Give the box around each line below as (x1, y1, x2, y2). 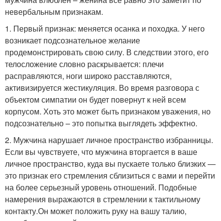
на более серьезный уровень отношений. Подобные (5, 182, 197, 193)
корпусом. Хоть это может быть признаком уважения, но (5, 106, 211, 117)
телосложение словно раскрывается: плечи (5, 58, 164, 70)
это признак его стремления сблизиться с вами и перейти (5, 170, 215, 182)
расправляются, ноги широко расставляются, (5, 70, 172, 82)
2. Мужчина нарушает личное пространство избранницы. (5, 134, 213, 146)
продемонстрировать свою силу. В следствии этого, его (5, 46, 209, 58)
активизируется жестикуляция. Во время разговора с (5, 82, 199, 94)
